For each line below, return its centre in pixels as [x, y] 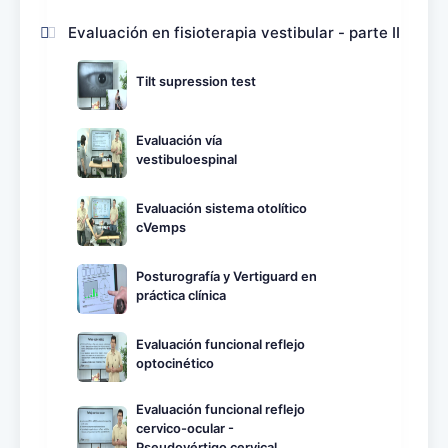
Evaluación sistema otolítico [221, 208]
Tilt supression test [196, 82]
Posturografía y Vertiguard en [226, 276]
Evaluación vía [179, 140]
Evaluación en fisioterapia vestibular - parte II [234, 32]
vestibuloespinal [186, 159]
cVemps [161, 227]
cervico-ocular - [185, 428]
